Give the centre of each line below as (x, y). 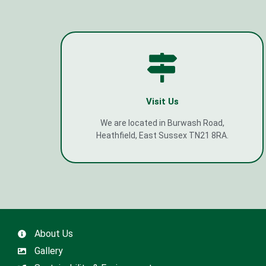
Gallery (48, 251)
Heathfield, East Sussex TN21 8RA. (162, 135)
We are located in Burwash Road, (162, 123)
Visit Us (162, 101)
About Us (53, 234)
